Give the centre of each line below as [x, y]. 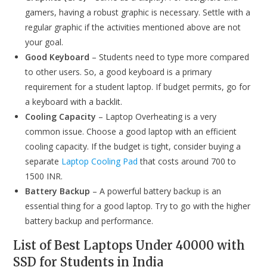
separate [44, 161]
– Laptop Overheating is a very [156, 117]
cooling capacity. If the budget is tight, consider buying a [133, 146]
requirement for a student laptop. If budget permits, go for [138, 87]
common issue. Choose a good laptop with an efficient [131, 131]
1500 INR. [44, 176]
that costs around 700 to [187, 161]
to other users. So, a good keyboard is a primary [119, 72]
